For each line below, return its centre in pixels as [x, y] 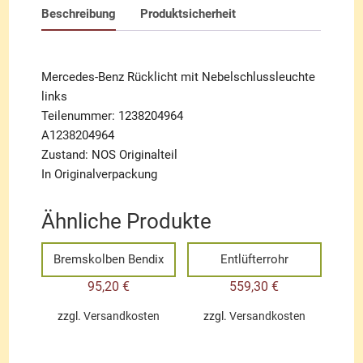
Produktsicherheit [188, 13]
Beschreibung [79, 13]
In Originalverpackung [100, 174]
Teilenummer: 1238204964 [113, 115]
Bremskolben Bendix [109, 259]
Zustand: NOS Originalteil [110, 154]
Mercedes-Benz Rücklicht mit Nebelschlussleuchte [179, 77]
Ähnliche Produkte [127, 221]
